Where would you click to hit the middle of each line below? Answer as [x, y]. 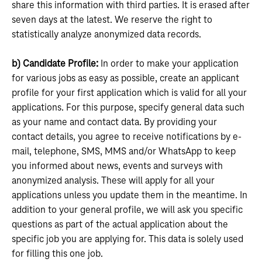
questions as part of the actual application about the [120, 225]
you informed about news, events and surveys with [117, 166]
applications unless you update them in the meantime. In [130, 195]
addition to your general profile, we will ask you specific [127, 210]
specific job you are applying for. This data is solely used [127, 239]
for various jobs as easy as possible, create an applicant [125, 78]
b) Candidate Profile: [56, 64]
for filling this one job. [57, 254]
